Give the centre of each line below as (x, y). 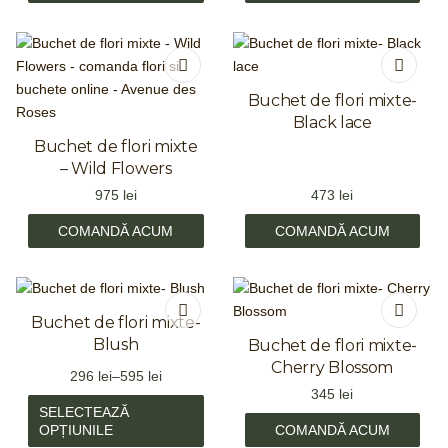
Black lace (332, 123)
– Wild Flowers (115, 169)
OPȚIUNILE (76, 430)
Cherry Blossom (332, 368)
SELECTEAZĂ (84, 412)
